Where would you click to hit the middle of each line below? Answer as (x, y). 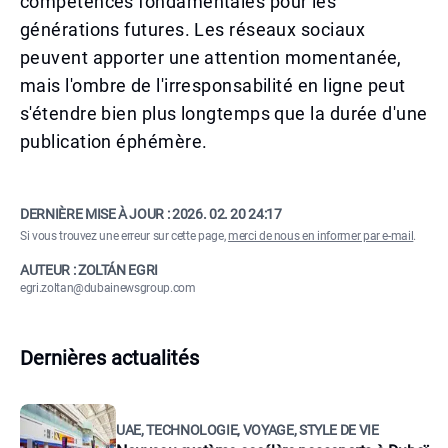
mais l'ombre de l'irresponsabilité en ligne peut (213, 85)
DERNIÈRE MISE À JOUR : (96, 214)
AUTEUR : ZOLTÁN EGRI (89, 270)
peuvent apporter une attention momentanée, (211, 57)
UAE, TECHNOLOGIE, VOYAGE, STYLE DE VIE (247, 430)
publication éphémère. (114, 141)
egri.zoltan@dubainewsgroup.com (108, 288)
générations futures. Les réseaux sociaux (193, 29)
